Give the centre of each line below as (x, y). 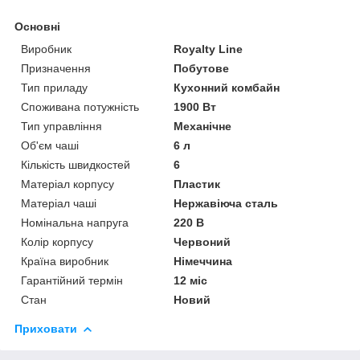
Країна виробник (65, 261)
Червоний (202, 241)
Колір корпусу (57, 241)
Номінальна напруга (75, 222)
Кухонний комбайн (227, 87)
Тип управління (61, 126)
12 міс (191, 280)
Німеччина (203, 261)
